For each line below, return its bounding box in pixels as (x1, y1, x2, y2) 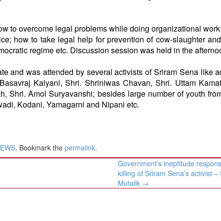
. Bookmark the (15, 142, 65, 152)
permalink (65, 142, 95, 152)
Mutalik (118, 178, 143, 188)
